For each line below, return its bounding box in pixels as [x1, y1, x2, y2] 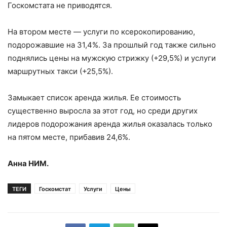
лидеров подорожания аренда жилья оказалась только [8, 119, 212, 129]
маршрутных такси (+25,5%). [8, 66, 113, 77]
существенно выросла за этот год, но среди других [8, 106, 198, 116]
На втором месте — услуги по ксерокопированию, [8, 27, 195, 37]
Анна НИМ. [8, 159, 49, 169]
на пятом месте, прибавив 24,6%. [8, 132, 130, 142]
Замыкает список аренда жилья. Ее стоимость [8, 93, 181, 103]
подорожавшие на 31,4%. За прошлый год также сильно [8, 40, 216, 50]
